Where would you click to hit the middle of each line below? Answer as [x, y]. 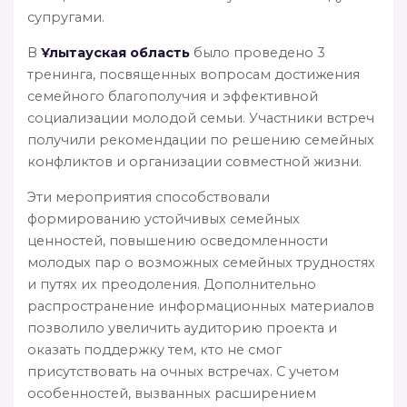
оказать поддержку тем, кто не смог [154, 349]
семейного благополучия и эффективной [173, 96]
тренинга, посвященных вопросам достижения [194, 74]
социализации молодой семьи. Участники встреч [201, 118]
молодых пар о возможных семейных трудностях [201, 262]
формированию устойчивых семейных [164, 218]
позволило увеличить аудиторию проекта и [182, 328]
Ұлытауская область [115, 52]
